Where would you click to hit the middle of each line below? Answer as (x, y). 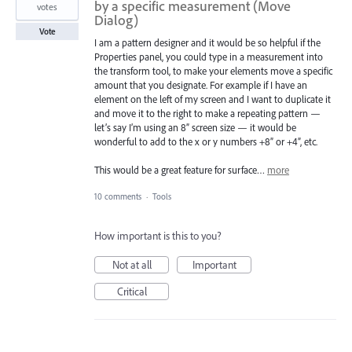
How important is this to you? (158, 236)
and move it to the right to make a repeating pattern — (207, 113)
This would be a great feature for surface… (181, 170)
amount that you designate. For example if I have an (201, 84)
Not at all (132, 265)
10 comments (118, 197)
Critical (132, 292)
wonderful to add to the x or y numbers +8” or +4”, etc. (206, 141)
